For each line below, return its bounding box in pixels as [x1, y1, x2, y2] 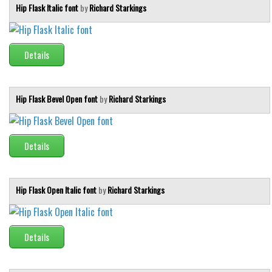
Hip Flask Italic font [16, 1, 80, 14]
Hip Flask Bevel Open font [16, 92, 100, 105]
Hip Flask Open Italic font [16, 183, 98, 196]
